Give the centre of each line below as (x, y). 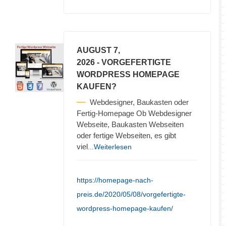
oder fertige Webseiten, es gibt (126, 135)
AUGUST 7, (98, 50)
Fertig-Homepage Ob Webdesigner (134, 113)
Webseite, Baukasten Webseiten (130, 124)
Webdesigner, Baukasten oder (139, 102)
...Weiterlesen (110, 147)
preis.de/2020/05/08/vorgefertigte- (131, 194)
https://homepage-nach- (115, 180)
